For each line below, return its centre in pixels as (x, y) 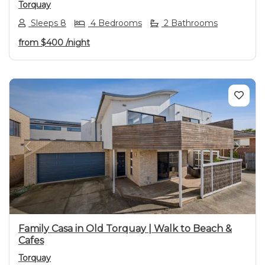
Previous (48, 153)
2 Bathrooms (190, 23)
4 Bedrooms (115, 23)
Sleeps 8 (47, 23)
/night (78, 42)
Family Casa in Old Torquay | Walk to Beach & (125, 228)
